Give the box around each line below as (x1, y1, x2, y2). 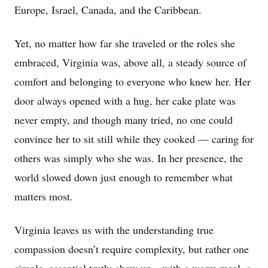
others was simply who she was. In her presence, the (14, 151, 243, 165)
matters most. (14, 189, 73, 203)
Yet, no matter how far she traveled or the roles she (14, 36, 235, 50)
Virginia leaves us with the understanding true (14, 223, 214, 237)
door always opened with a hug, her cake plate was (14, 93, 236, 108)
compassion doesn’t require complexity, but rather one (14, 242, 249, 256)
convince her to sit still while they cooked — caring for (14, 132, 254, 146)
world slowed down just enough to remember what (14, 170, 233, 184)
